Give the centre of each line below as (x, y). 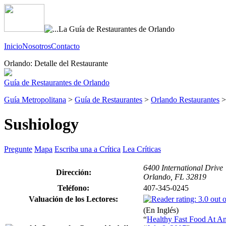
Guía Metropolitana (35, 100)
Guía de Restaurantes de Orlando (57, 82)
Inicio (13, 46)
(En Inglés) (161, 210)
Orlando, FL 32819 (175, 177)
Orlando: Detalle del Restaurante (56, 63)
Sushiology (41, 124)
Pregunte (18, 149)
